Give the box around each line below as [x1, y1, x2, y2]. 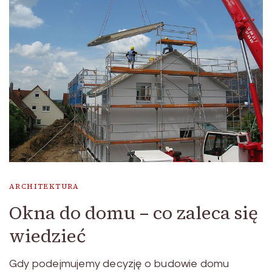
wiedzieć [9, 223, 86, 248]
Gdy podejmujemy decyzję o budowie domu [9, 257, 229, 270]
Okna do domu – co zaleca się [9, 200, 258, 225]
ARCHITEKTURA [9, 181, 80, 191]
